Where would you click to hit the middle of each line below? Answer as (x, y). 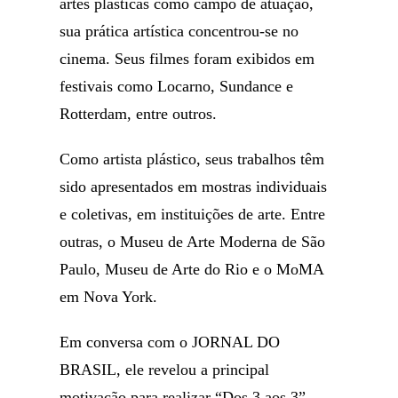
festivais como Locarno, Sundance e (177, 86)
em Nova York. (109, 297)
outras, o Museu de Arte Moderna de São (193, 242)
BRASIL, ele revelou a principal (165, 370)
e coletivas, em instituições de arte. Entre (193, 214)
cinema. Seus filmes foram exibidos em (187, 59)
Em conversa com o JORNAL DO (170, 342)
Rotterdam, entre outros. (139, 114)
